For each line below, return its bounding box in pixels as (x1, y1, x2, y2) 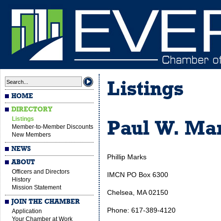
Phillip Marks (107, 153, 147, 161)
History (12, 176, 31, 183)
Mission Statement (12, 184, 61, 191)
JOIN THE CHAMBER (11, 198, 80, 205)
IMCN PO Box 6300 (107, 171, 168, 179)
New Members (12, 131, 51, 138)
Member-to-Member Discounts (12, 123, 93, 130)
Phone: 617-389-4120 (107, 206, 176, 214)
